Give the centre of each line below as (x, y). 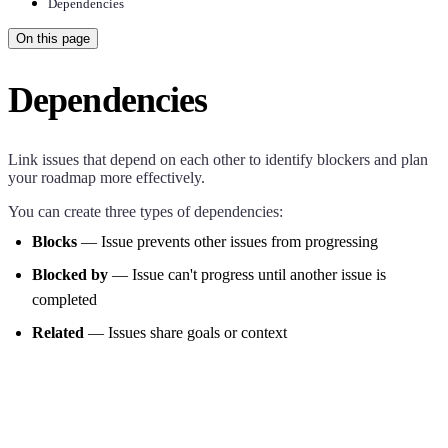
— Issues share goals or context (185, 332)
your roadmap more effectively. (106, 177)
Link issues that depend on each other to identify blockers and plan (218, 159)
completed (64, 299)
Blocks (54, 241)
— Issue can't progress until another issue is (247, 274)
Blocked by (70, 274)
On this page (53, 38)
